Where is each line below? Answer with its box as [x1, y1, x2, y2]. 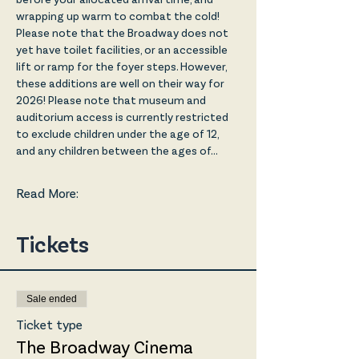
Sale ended [26, 293, 77, 305]
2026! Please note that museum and [16, 94, 208, 107]
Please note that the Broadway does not [16, 26, 231, 40]
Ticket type [16, 317, 83, 333]
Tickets [16, 232, 89, 259]
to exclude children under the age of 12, [16, 127, 221, 141]
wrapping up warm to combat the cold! [16, 10, 222, 23]
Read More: [16, 186, 79, 201]
